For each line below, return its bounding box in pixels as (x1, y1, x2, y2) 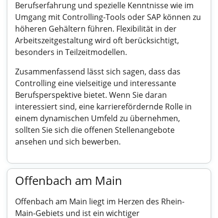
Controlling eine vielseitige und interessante (15, 78, 176, 89)
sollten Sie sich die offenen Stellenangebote (15, 125, 175, 135)
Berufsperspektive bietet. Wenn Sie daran (15, 90, 167, 100)
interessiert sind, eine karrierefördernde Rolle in (15, 101, 192, 112)
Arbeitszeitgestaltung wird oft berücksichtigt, (15, 35, 179, 46)
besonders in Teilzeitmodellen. (15, 47, 127, 57)
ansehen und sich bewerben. (15, 136, 121, 147)
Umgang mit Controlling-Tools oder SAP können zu (15, 12, 201, 22)
